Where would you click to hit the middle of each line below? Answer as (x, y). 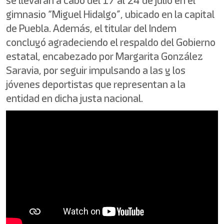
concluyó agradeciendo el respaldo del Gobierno (111, 42)
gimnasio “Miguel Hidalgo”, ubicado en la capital (110, 14)
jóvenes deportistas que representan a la (96, 84)
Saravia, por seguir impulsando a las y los (96, 70)
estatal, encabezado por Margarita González (104, 56)
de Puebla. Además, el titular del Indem (91, 28)
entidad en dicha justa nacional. (74, 98)
